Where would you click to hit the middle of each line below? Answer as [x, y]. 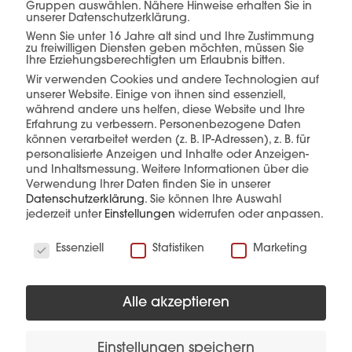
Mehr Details [97, 315]
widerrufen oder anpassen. [249, 215]
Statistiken [179, 249]
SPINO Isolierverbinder [176, 273]
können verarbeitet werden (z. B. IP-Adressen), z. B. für [168, 141]
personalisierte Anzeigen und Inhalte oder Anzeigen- [167, 156]
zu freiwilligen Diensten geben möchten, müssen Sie [165, 49]
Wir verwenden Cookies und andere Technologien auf [172, 81]
